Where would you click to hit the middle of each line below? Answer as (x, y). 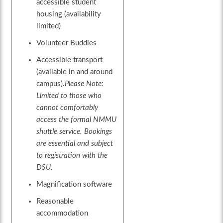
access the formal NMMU (77, 120)
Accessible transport (70, 60)
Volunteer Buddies (67, 43)
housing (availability (69, 14)
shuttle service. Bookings (74, 132)
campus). (51, 84)
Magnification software (74, 185)
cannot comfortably (67, 108)
